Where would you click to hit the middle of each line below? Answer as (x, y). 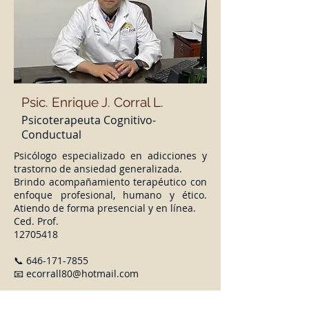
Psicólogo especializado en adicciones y (110, 156)
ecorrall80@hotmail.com (82, 273)
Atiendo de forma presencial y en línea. (105, 208)
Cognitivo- (128, 120)
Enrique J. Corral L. (108, 102)
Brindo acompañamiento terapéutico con (110, 182)
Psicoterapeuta (61, 120)
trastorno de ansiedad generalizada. (98, 169)
